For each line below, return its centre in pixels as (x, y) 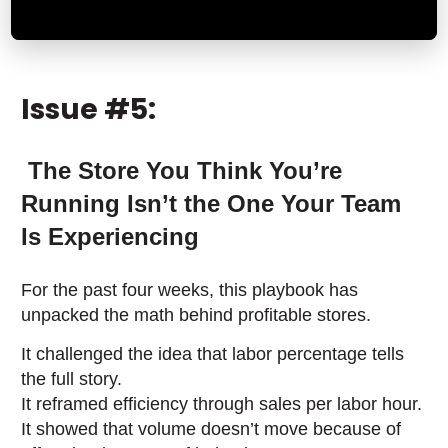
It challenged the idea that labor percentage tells (213, 354)
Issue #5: (89, 109)
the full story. (72, 379)
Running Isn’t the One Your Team (211, 203)
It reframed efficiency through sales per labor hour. (222, 404)
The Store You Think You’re (185, 170)
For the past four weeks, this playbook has (190, 290)
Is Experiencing (110, 236)
